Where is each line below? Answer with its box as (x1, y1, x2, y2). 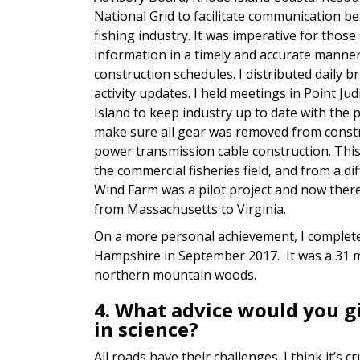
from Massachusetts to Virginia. (94, 200, 286, 219)
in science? (94, 316, 198, 343)
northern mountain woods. (94, 266, 263, 284)
